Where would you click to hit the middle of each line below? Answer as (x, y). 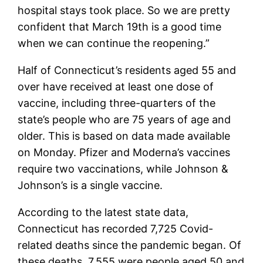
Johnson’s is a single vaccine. (90, 185)
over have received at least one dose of (116, 86)
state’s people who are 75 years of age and (124, 119)
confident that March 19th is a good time (120, 26)
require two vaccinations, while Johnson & (123, 168)
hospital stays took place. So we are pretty (124, 10)
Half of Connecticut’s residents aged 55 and (127, 70)
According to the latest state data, (103, 212)
